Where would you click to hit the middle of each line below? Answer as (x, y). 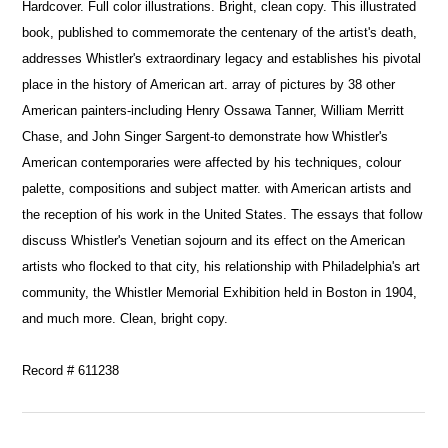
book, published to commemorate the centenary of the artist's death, (220, 32)
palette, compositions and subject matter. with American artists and (217, 188)
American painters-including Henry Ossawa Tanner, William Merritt (213, 110)
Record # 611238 (71, 370)
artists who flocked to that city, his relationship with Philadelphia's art (221, 266)
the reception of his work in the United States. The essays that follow (222, 214)
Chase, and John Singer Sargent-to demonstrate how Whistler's (205, 136)
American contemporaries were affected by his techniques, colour (212, 162)
